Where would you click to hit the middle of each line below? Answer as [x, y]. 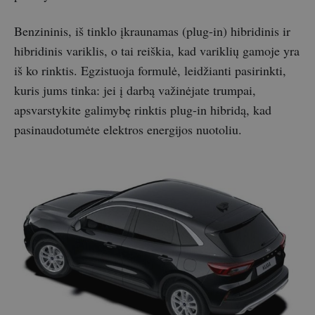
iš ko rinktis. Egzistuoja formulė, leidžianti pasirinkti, [150, 70]
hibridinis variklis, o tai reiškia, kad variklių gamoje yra [157, 50]
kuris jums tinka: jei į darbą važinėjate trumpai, [135, 90]
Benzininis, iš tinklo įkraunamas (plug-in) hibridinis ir [152, 31]
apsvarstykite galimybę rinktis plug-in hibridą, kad [143, 109]
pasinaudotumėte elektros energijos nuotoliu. [130, 129]
